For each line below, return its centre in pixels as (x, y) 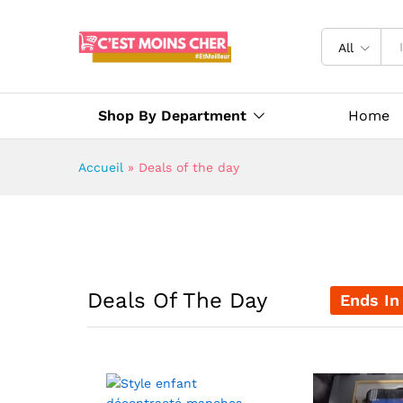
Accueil (101, 168)
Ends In (370, 300)
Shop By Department (172, 116)
